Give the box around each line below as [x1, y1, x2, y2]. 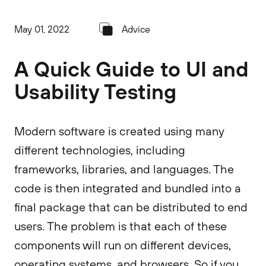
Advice [122, 23, 150, 35]
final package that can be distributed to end [14, 199, 248, 214]
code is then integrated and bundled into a [14, 180, 241, 195]
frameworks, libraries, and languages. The [14, 161, 234, 176]
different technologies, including [14, 142, 185, 157]
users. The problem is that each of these [14, 218, 227, 233]
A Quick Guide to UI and [14, 55, 249, 82]
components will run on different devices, [14, 237, 231, 252]
